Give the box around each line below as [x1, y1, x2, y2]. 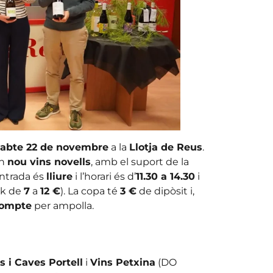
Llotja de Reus [129, 141, 202, 154]
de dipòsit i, [136, 185, 194, 197]
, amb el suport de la [90, 156, 189, 168]
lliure [46, 171, 73, 183]
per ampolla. [31, 200, 94, 212]
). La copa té [60, 185, 120, 197]
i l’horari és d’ [72, 171, 136, 183]
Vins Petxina [90, 256, 155, 268]
